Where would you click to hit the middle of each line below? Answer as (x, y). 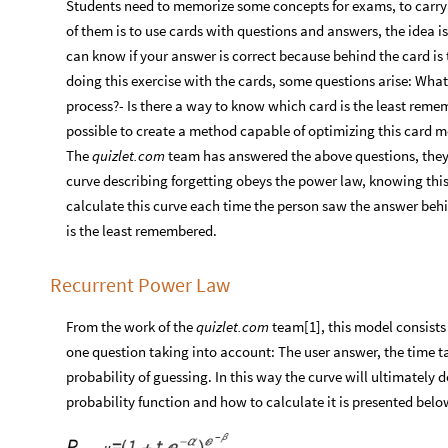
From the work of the (131, 326)
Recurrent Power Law (140, 284)
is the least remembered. (141, 230)
